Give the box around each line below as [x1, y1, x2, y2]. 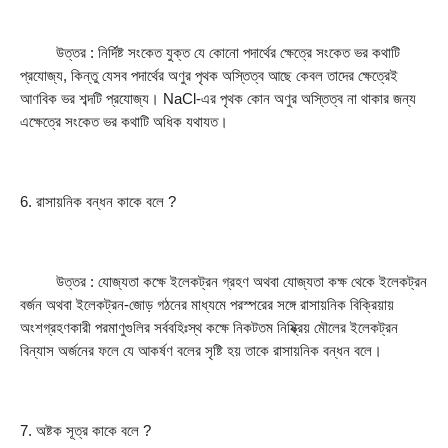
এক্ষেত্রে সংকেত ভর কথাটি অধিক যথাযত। [20, 114, 228, 131]
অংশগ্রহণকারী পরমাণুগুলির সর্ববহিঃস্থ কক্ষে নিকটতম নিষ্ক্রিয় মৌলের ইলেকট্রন [20, 320, 398, 337]
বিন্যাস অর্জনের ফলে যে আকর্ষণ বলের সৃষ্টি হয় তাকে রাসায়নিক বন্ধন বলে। [20, 343, 382, 360]
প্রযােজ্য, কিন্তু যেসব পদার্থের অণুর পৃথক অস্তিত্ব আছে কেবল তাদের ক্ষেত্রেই [20, 68, 398, 85]
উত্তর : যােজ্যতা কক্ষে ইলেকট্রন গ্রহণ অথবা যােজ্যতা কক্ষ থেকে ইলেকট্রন [20, 274, 427, 291]
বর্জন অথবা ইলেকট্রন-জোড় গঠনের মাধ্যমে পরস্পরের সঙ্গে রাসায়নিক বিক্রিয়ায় [20, 297, 394, 314]
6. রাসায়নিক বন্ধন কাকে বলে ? [20, 194, 176, 211]
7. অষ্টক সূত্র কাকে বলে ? [20, 423, 151, 440]
